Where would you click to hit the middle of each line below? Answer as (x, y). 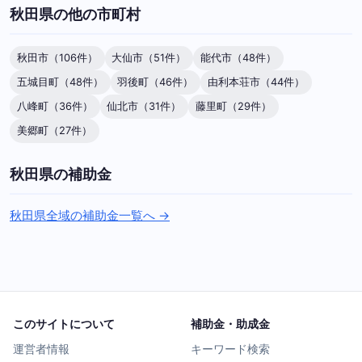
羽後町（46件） (156, 82)
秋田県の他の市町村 (75, 14)
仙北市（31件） (144, 106)
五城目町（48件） (60, 82)
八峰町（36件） (55, 106)
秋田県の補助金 (61, 174)
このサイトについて (64, 324)
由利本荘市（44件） (256, 82)
